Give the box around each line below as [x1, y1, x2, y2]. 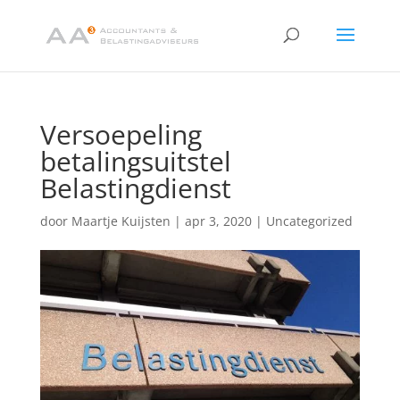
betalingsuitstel [39, 143, 231, 179]
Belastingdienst [39, 170, 231, 206]
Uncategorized [265, 212, 353, 229]
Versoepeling [39, 116, 202, 153]
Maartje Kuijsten [71, 212, 171, 229]
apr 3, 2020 [184, 212, 252, 229]
